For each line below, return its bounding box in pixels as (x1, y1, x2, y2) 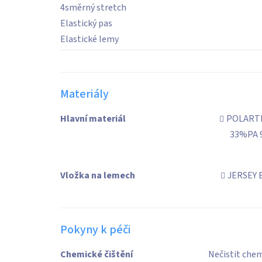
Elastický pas (60, 17, 112, 30)
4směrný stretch (60, 1, 126, 14)
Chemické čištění (60, 248, 133, 261)
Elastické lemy (60, 33, 119, 46)
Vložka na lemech (60, 169, 135, 182)
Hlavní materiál (60, 112, 126, 125)
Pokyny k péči (60, 222, 131, 238)
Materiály (60, 86, 109, 102)
